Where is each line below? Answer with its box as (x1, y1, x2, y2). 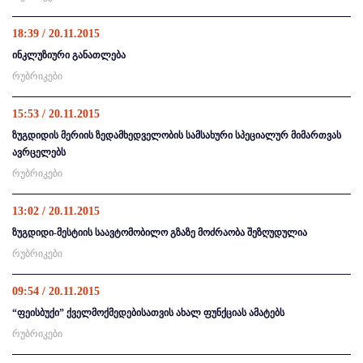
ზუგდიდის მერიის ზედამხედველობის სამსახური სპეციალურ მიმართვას (12, 129, 341, 141)
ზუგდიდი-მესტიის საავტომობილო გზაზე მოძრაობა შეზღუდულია (12, 226, 307, 238)
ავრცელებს (12, 146, 66, 158)
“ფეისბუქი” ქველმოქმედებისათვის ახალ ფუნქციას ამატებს (12, 306, 284, 318)
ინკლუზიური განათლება (12, 49, 126, 61)
